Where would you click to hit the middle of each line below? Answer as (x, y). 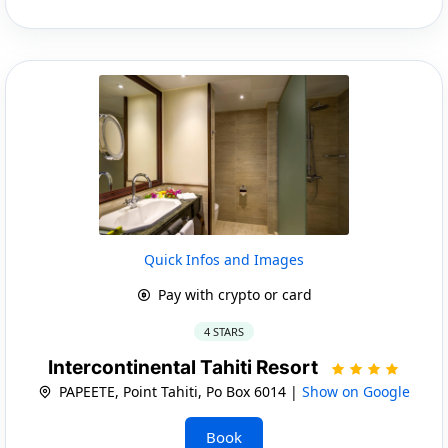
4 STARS (224, 331)
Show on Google (356, 391)
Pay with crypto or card (232, 294)
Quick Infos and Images (224, 259)
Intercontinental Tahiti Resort (185, 367)
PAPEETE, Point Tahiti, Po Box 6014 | (178, 391)
